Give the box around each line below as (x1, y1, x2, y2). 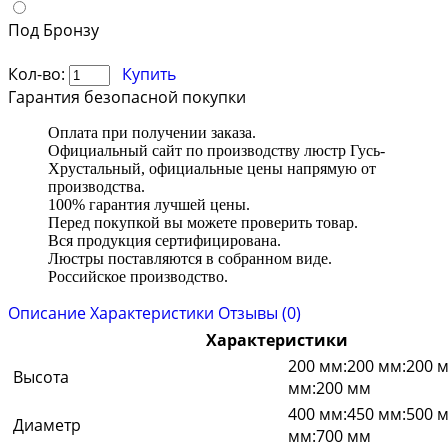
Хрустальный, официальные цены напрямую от (48, 159, 376, 177)
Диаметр (13, 413, 81, 436)
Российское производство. (48, 267, 228, 285)
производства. (48, 177, 145, 195)
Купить (122, 62, 176, 85)
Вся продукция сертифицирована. (48, 231, 281, 249)
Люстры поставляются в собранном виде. (48, 249, 332, 267)
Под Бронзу (8, 18, 99, 41)
